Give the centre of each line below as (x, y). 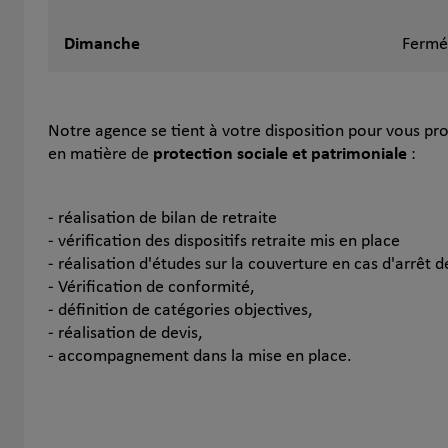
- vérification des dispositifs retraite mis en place (226, 241)
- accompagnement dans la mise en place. (200, 356)
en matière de (100, 154)
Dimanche (102, 44)
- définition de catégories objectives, (180, 310)
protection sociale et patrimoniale (280, 154)
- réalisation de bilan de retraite (164, 218)
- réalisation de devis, (127, 333)
